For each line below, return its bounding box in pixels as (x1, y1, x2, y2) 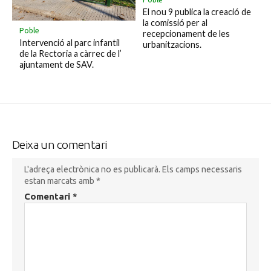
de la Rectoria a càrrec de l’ (19, 48, 122, 59)
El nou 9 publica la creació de (142, 7, 251, 18)
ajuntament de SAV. (19, 59, 94, 70)
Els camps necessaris (162, 164, 242, 174)
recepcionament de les (142, 28, 230, 39)
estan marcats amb (24, 175, 96, 186)
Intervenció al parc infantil (19, 38, 120, 48)
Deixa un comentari (12, 137, 107, 151)
